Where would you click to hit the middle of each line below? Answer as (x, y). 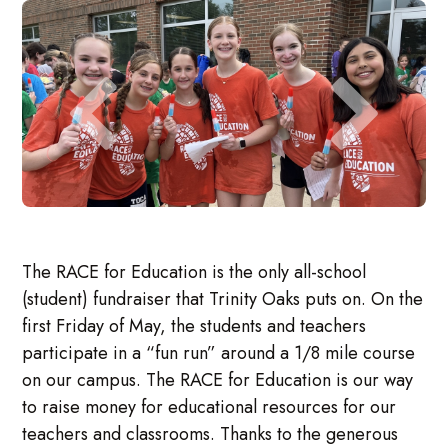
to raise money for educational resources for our (209, 407)
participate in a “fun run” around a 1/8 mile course (219, 353)
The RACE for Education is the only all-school (194, 272)
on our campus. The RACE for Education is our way (218, 380)
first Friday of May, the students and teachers (194, 326)
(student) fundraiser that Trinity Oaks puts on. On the (223, 299)
